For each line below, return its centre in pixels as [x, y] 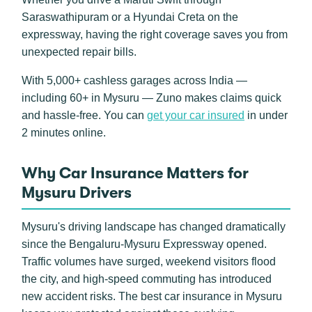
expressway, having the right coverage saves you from [155, 34]
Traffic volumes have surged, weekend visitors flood [149, 262]
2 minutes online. [64, 133]
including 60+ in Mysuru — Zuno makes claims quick [151, 98]
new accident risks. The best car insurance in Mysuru [152, 296]
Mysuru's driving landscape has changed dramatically [154, 227]
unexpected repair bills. [79, 52]
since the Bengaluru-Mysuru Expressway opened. [144, 244]
